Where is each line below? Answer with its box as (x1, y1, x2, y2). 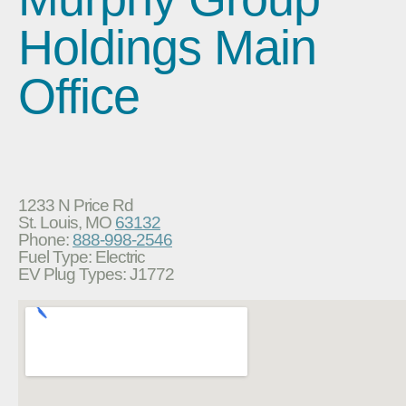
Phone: (18, 229, 72, 249)
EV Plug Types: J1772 (18, 264, 174, 284)
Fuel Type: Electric (18, 246, 145, 266)
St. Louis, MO (18, 212, 115, 232)
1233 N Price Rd (18, 195, 133, 215)
